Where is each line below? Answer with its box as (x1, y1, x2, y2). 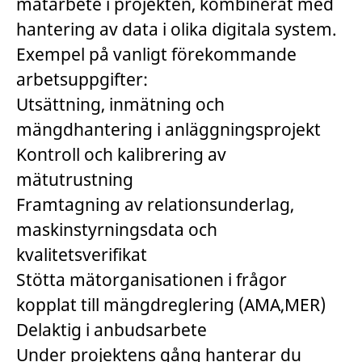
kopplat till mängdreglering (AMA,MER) (16, 293, 326, 316)
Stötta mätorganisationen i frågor (16, 268, 287, 291)
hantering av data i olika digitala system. (16, 18, 337, 40)
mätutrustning (16, 168, 133, 191)
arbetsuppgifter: (16, 68, 148, 90)
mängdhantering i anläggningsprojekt (16, 118, 321, 141)
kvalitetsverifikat (16, 243, 147, 266)
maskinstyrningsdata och (16, 218, 217, 241)
